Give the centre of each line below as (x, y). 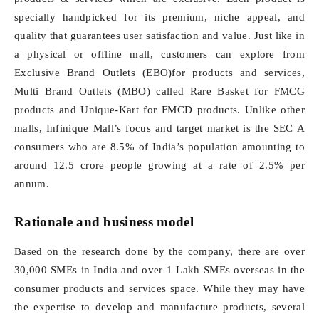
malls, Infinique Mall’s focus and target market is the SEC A (159, 128)
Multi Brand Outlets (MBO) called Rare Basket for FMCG (159, 91)
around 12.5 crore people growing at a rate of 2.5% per (159, 165)
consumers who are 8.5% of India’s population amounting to (159, 147)
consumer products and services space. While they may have (159, 288)
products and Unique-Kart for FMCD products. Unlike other (159, 110)
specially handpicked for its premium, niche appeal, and (159, 17)
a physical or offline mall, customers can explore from (159, 54)
